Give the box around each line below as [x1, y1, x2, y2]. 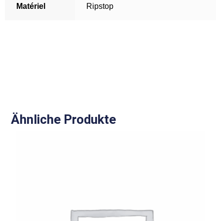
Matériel [16, 1, 45, 10]
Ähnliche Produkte [11, 112, 116, 127]
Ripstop [86, 1, 113, 10]
